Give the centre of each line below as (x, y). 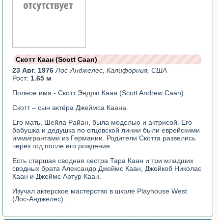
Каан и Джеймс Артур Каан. (57, 176)
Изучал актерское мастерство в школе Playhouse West (100, 191)
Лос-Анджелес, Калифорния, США (111, 70)
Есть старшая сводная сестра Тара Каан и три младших (103, 160)
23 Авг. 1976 (34, 70)
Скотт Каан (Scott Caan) (57, 59)
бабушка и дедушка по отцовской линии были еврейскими (106, 130)
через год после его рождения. (62, 146)
